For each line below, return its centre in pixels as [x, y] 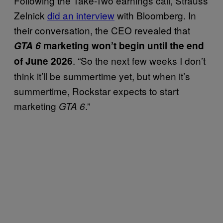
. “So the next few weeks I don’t [139, 60]
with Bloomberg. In [155, 15]
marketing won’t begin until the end [122, 45]
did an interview [81, 15]
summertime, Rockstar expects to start [96, 91]
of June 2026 [43, 61]
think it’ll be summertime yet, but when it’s [102, 76]
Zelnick [31, 15]
